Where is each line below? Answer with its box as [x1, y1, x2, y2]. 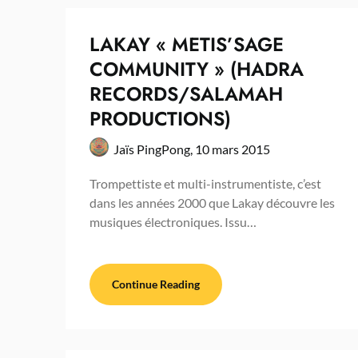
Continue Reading [112, 277, 200, 292]
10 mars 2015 [195, 141, 270, 157]
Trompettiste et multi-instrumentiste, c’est [89, 176, 321, 192]
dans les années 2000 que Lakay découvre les [89, 195, 335, 211]
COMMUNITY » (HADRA [89, 55, 304, 84]
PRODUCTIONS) [89, 105, 231, 133]
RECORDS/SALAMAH [89, 80, 283, 109]
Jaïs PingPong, [113, 141, 195, 157]
